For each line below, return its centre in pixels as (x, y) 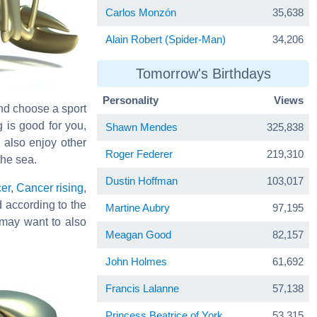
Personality (131, 100)
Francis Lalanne (142, 288)
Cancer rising (50, 188)
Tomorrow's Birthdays (203, 73)
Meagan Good (138, 234)
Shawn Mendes (142, 127)
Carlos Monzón (141, 12)
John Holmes (136, 261)
